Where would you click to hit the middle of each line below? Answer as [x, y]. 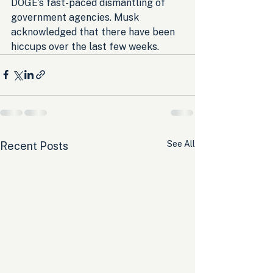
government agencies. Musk [76, 17]
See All [181, 144]
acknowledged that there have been [94, 32]
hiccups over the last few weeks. [85, 46]
